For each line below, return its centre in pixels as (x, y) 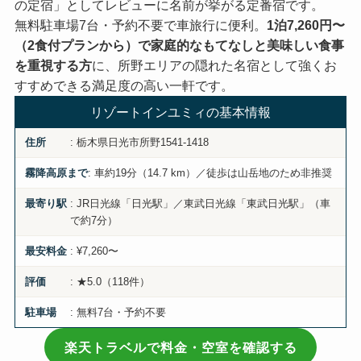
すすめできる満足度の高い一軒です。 (124, 85)
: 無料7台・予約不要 (118, 312)
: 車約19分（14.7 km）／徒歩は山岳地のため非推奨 (210, 172)
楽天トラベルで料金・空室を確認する (180, 347)
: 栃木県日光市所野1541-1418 (140, 142)
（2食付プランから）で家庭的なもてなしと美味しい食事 (179, 45)
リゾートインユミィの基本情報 (180, 112)
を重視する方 (53, 65)
